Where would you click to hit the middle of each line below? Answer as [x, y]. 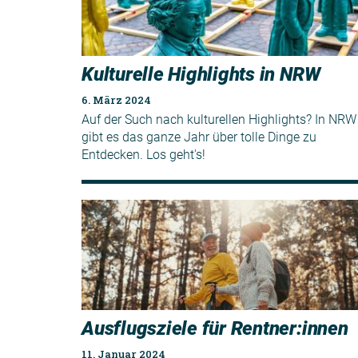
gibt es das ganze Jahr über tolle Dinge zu [199, 137]
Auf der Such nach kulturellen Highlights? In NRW [219, 119]
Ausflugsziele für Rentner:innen [215, 328]
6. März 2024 [116, 99]
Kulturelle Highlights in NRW [201, 74]
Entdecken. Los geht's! [143, 154]
